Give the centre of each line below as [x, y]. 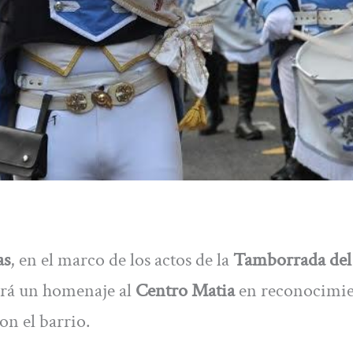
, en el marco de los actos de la [122, 260]
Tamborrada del [292, 260]
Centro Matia [185, 291]
